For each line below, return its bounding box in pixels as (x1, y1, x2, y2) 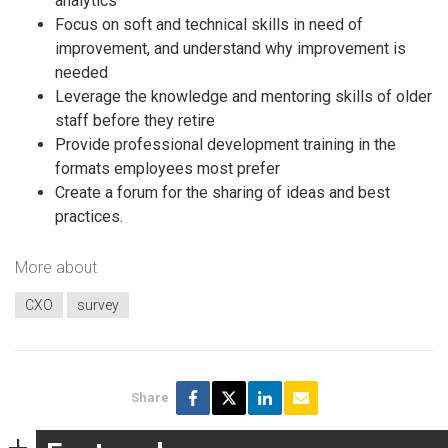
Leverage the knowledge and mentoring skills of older (55, 86, 432, 106)
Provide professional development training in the (55, 134, 396, 154)
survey (77, 296, 119, 313)
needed (55, 62, 108, 82)
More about (15, 258, 97, 278)
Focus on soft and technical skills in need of (55, 14, 363, 34)
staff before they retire (55, 110, 215, 130)
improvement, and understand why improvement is (55, 38, 406, 58)
